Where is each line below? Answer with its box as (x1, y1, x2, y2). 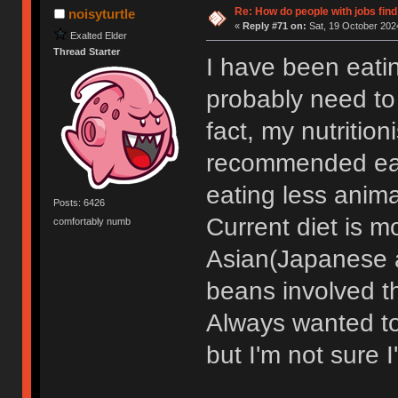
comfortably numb (53, 215, 131, 227)
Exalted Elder (70, 29, 128, 41)
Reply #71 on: (242, 20, 306, 32)
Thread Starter (53, 46, 121, 58)
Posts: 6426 (53, 196, 106, 208)
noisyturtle (68, 6, 135, 22)
